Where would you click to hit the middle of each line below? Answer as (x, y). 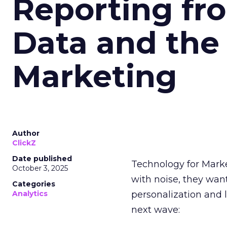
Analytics (30, 194)
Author (26, 133)
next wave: (156, 210)
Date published (42, 159)
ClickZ (24, 143)
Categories (34, 184)
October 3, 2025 (40, 168)
